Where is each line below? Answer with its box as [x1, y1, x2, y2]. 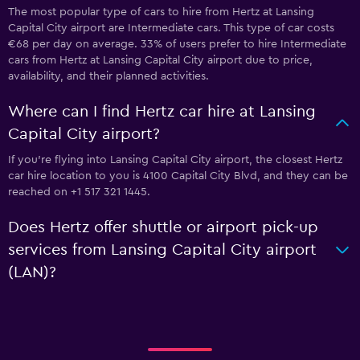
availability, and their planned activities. [8, 71, 209, 82]
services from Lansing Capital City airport [8, 242, 317, 258]
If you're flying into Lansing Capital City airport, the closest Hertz [8, 154, 342, 166]
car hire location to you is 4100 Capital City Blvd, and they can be [8, 170, 348, 182]
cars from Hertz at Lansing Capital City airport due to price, [8, 55, 313, 66]
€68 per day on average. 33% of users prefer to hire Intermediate [8, 39, 346, 50]
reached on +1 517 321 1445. [8, 186, 150, 198]
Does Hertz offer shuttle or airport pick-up [8, 219, 318, 235]
